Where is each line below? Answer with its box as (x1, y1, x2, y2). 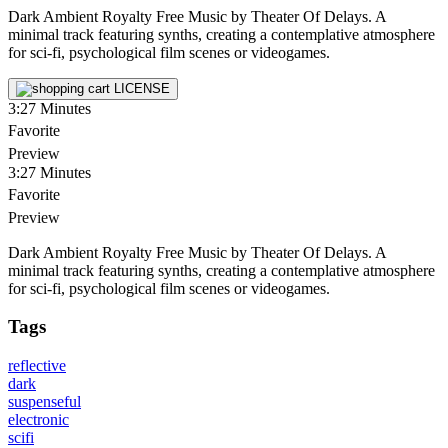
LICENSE (114, 80, 170, 96)
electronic (8, 411, 69, 429)
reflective (8, 357, 66, 375)
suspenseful (8, 393, 81, 411)
